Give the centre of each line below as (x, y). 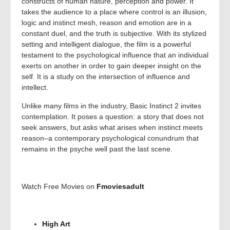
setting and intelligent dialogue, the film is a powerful (106, 44)
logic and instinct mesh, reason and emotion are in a (107, 23)
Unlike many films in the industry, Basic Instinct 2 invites (111, 106)
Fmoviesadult (120, 186)
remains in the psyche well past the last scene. (97, 149)
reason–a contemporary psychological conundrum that (110, 138)
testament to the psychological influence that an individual (115, 55)
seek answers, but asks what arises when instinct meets (112, 127)
